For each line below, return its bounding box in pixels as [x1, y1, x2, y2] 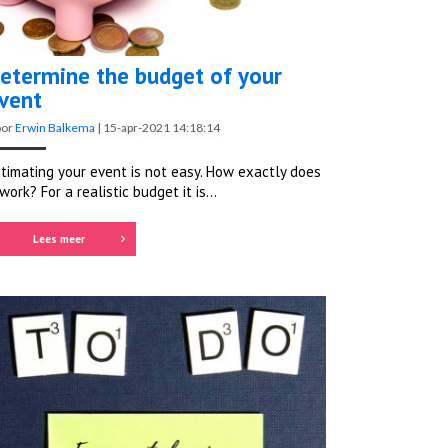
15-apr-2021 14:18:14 [103, 120, 220, 136]
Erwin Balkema [15, 120, 95, 136]
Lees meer [32, 232, 85, 247]
